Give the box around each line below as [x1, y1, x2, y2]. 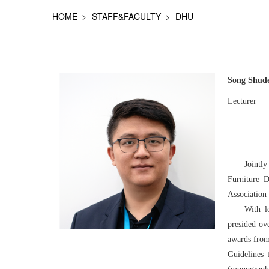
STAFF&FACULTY [92, 10, 161, 22]
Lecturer [228, 97, 256, 106]
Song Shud [228, 76, 267, 85]
